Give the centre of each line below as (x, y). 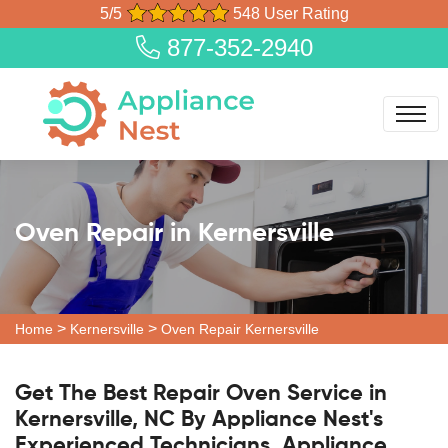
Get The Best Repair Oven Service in (201, 394)
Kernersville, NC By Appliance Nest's (199, 420)
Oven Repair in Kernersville (174, 233)
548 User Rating (288, 13)
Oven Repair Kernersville (240, 329)
